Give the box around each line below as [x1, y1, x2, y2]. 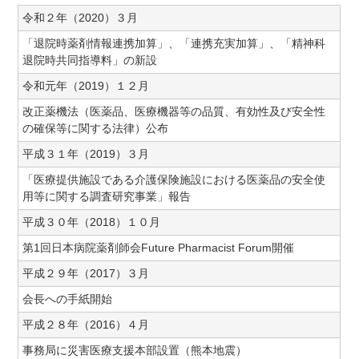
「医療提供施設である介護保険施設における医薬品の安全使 [22, 173, 326, 186]
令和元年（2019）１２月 [22, 79, 150, 92]
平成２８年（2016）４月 [22, 318, 150, 331]
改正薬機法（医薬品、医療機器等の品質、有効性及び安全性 [22, 105, 326, 118]
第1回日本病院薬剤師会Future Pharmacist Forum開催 [22, 241, 295, 254]
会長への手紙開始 [22, 292, 113, 305]
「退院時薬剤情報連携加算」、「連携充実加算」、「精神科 [22, 37, 326, 50]
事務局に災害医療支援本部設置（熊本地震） [22, 344, 248, 357]
